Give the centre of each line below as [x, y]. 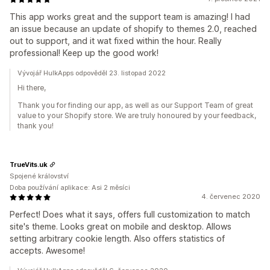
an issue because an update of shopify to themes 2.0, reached [133, 29]
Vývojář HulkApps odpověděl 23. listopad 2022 [92, 73]
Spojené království [39, 176]
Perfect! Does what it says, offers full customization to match [130, 214]
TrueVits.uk [29, 164]
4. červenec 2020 [231, 196]
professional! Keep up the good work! [84, 53]
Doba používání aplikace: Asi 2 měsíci [70, 187]
